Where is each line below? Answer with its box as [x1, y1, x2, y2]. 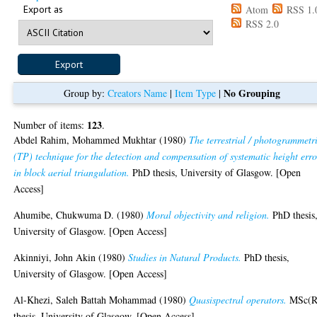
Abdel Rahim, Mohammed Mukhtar [13, 132, 157, 146]
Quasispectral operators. [189, 292, 287, 306]
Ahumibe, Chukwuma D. [13, 207, 115, 221]
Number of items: [13, 117, 88, 132]
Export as [23, 2, 64, 16]
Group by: [64, 86, 108, 100]
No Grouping [224, 85, 281, 100]
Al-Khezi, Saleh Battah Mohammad [13, 292, 157, 306]
